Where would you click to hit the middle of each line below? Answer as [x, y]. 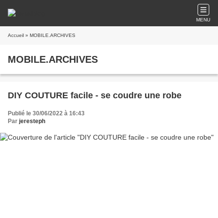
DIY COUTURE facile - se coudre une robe [95, 95]
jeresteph [32, 121]
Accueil [16, 35]
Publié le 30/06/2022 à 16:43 [46, 113]
